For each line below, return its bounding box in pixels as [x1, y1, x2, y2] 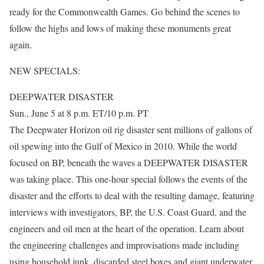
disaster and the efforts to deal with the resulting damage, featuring [9, 189, 255, 202]
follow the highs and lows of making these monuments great [9, 22, 231, 34]
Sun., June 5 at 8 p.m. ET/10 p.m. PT [9, 107, 148, 119]
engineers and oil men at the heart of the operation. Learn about [9, 222, 244, 235]
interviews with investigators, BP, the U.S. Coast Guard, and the [9, 206, 246, 218]
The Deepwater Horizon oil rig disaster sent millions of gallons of [9, 123, 252, 136]
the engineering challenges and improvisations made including [9, 239, 239, 251]
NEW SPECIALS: [9, 64, 80, 77]
